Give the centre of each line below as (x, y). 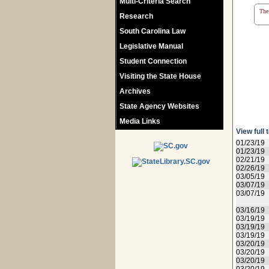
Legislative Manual (151, 46)
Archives (135, 91)
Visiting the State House (160, 76)
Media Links (140, 121)
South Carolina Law (153, 31)
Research (136, 16)
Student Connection (153, 61)
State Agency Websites (159, 106)
